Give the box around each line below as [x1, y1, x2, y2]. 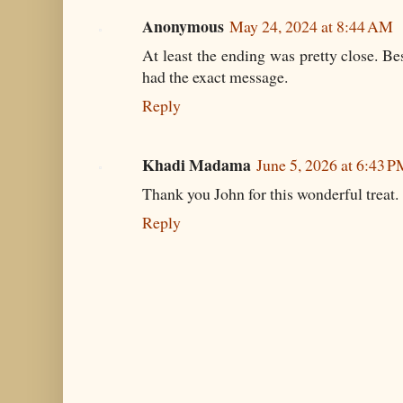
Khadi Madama [142, 152, 251, 176]
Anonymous [142, 14, 224, 39]
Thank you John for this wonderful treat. [142, 182, 399, 204]
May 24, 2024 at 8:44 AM [229, 15, 393, 38]
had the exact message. [142, 66, 288, 88]
